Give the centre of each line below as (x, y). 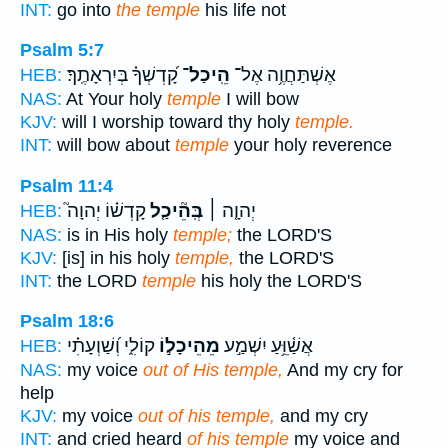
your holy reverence (310, 145)
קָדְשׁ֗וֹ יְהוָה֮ (106, 210)
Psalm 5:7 (62, 50)
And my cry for (343, 370)
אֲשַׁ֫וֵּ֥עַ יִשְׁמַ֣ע (266, 346)
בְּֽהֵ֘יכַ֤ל (174, 210)
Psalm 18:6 (67, 321)
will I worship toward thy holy (176, 122)
